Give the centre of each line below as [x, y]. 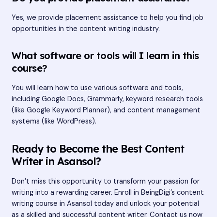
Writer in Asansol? [56, 161]
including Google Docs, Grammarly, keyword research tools [107, 99]
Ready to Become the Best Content [98, 149]
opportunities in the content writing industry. [86, 29]
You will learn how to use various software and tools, [97, 88]
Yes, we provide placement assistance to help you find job [108, 18]
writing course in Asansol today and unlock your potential [105, 203]
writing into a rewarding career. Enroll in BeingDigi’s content [108, 192]
